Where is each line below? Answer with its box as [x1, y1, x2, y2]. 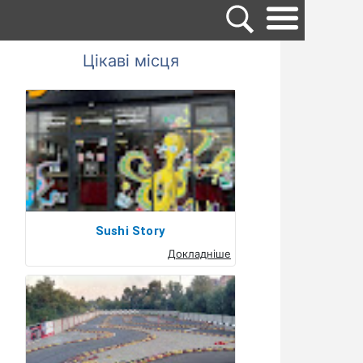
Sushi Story [95, 224, 166, 238]
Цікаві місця [82, 51, 179, 70]
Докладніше [168, 247, 231, 260]
